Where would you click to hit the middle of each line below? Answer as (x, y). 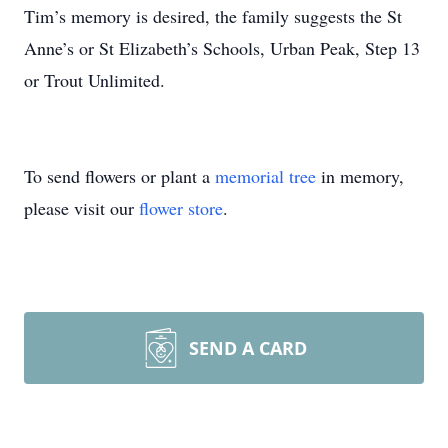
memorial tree (265, 176)
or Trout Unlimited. (94, 80)
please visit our (81, 208)
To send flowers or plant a (119, 176)
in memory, (360, 176)
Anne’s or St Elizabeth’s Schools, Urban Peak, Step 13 (222, 48)
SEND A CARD (248, 348)
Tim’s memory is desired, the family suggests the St (213, 16)
